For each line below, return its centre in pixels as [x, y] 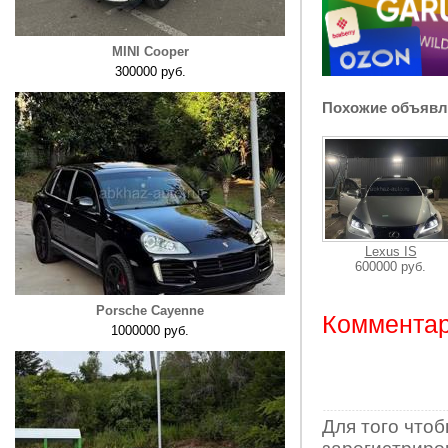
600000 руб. [390, 266]
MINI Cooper [150, 51]
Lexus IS [390, 251]
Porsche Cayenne [150, 310]
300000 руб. [150, 71]
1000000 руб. [150, 330]
